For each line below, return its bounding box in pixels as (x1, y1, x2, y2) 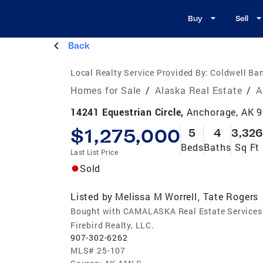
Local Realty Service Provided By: (70, 66, 208, 78)
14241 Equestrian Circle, (70, 105, 187, 118)
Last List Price (70, 147, 118, 157)
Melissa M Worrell (115, 190, 197, 203)
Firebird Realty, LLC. (70, 219, 154, 231)
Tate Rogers (203, 190, 259, 203)
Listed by (70, 190, 113, 203)
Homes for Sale (70, 83, 141, 96)
